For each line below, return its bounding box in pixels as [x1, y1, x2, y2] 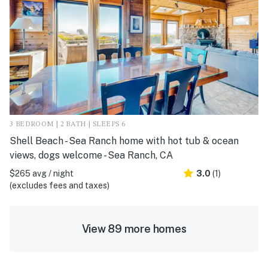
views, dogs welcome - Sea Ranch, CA [10, 149, 173, 161]
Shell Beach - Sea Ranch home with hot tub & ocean [10, 135, 239, 147]
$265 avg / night [10, 168, 74, 178]
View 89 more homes [81, 222, 187, 235]
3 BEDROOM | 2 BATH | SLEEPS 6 [10, 120, 126, 128]
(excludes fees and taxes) [10, 180, 109, 190]
